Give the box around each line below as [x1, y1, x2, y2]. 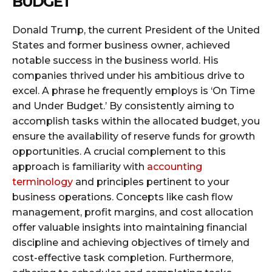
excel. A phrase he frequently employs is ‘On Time [12, 85, 255, 97]
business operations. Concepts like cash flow [12, 191, 233, 203]
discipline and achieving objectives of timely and [12, 237, 250, 249]
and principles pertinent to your [73, 176, 229, 188]
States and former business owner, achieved [12, 39, 230, 52]
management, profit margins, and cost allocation [12, 206, 253, 219]
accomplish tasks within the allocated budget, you [12, 115, 260, 127]
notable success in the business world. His [12, 55, 219, 67]
